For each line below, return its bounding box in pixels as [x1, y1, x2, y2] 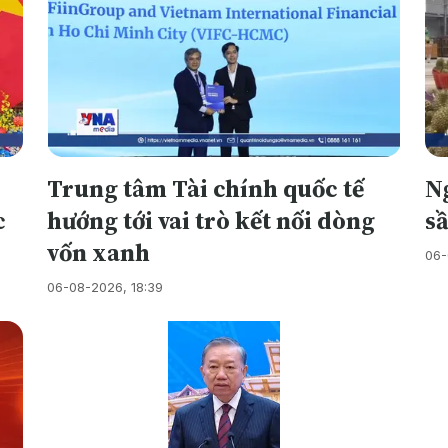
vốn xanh [47, 236, 151, 270]
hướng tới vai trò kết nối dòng [47, 204, 376, 238]
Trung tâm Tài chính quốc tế [47, 172, 365, 206]
